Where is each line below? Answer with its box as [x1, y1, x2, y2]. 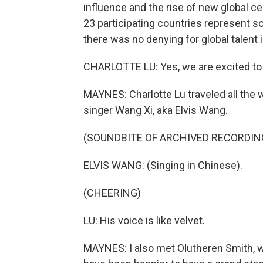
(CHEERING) [83, 187, 141, 199]
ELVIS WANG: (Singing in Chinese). [83, 159, 242, 171]
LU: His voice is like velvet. [83, 214, 205, 227]
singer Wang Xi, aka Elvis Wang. [83, 104, 228, 116]
